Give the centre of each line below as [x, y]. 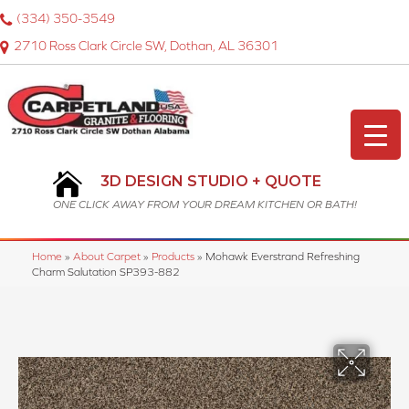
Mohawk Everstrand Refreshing [283, 257]
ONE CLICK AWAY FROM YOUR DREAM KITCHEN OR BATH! [204, 205]
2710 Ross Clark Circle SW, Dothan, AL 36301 [146, 46]
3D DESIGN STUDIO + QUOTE [210, 182]
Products [173, 257]
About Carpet [107, 257]
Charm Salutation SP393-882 [106, 272]
